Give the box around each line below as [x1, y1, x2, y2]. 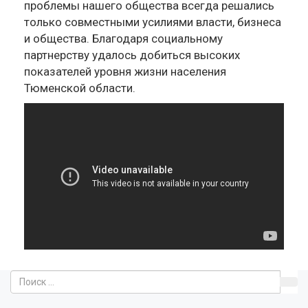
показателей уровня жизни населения [24, 65, 226, 78]
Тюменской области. [24, 81, 135, 95]
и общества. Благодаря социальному [24, 32, 223, 45]
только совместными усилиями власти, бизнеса [24, 15, 281, 29]
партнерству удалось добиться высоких [24, 48, 240, 62]
